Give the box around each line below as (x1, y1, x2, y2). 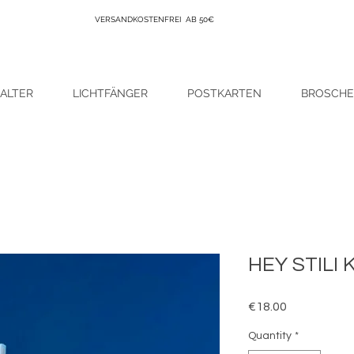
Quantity (248, 330, 292, 341)
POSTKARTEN (187, 87, 262, 100)
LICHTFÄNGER (73, 87, 148, 100)
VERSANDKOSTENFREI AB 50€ (95, 15, 217, 24)
